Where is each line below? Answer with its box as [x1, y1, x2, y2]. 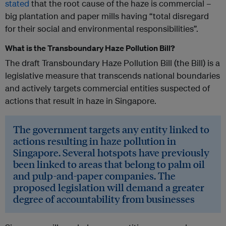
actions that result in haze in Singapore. [5, 95, 156, 106]
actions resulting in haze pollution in [13, 134, 176, 148]
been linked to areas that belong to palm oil [13, 157, 205, 171]
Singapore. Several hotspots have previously [13, 146, 209, 159]
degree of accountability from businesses [13, 192, 195, 206]
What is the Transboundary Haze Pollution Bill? [5, 43, 175, 53]
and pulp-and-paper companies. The [13, 169, 176, 183]
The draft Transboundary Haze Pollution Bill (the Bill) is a [5, 58, 220, 69]
